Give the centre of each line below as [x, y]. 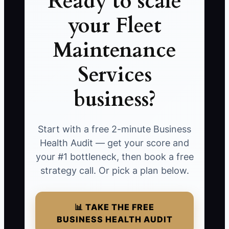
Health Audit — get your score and [114, 143]
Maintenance [114, 51]
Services [114, 75]
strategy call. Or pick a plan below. [114, 171]
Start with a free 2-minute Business [114, 129]
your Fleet [114, 26]
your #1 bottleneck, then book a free [114, 157]
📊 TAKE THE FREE [114, 207]
